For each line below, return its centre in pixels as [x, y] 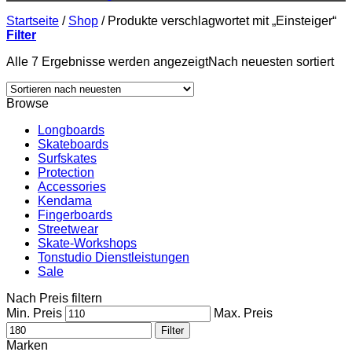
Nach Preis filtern [54, 298]
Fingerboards [75, 215]
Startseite [33, 21]
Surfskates [67, 158]
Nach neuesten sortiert [271, 62]
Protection [66, 172]
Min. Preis [34, 313]
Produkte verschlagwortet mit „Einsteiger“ [220, 21]
